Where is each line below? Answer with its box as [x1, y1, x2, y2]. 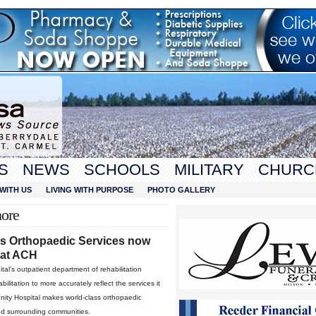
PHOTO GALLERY [147, 186, 215, 194]
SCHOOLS [84, 161, 160, 178]
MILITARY [174, 161, 244, 178]
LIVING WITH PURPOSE [46, 186, 133, 194]
